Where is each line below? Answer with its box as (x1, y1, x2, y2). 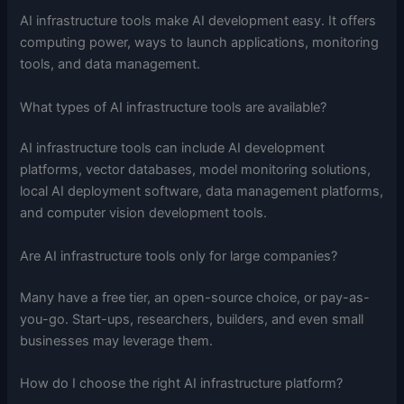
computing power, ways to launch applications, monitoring (20, 34, 380, 51)
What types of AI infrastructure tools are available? (20, 98, 327, 115)
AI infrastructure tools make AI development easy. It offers (20, 13, 377, 30)
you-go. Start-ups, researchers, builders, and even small (20, 310, 364, 327)
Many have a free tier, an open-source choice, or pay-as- (20, 289, 371, 306)
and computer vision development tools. (20, 205, 268, 222)
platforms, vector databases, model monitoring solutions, (20, 161, 372, 179)
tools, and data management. (20, 56, 205, 73)
